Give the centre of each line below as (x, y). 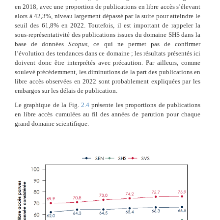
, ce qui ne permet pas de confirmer (144, 44)
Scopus (78, 44)
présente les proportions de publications (145, 105)
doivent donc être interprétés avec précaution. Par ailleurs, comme (108, 63)
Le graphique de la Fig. (48, 105)
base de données (42, 44)
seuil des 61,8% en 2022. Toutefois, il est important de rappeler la (108, 26)
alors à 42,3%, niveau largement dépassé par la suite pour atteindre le (108, 16)
